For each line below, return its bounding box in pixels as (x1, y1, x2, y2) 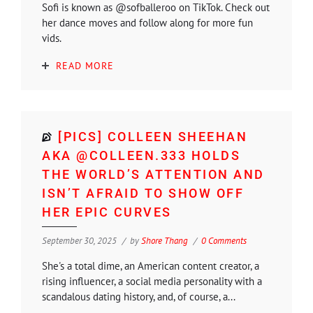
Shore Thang (141, 234, 188, 247)
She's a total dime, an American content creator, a (42, 259, 259, 272)
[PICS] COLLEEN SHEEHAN (58, 129, 247, 144)
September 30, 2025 (42, 234, 117, 247)
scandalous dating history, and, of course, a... (42, 289, 235, 303)
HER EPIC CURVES (42, 204, 172, 219)
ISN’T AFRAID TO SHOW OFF (42, 185, 244, 201)
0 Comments (201, 234, 247, 247)
